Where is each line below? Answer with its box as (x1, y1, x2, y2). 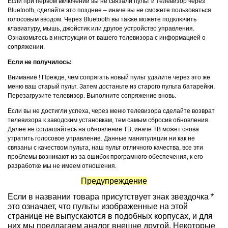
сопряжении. (8, 43, 45, 50)
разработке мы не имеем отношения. (8, 162, 117, 169)
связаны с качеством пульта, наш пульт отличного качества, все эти (8, 144, 203, 151)
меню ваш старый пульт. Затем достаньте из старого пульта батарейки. (8, 83, 215, 90)
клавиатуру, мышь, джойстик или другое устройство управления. (8, 25, 194, 32)
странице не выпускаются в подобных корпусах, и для (8, 212, 213, 220)
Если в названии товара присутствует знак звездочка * (8, 192, 214, 201)
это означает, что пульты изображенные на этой (8, 202, 188, 211)
